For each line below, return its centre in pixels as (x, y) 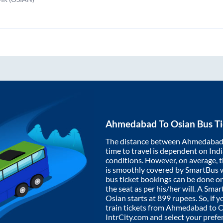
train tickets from (136, 207)
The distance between (144, 141)
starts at (142, 198)
